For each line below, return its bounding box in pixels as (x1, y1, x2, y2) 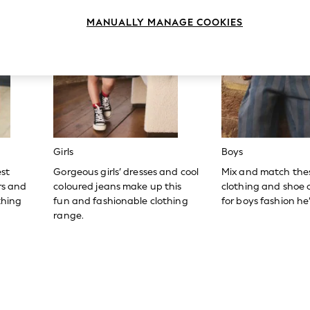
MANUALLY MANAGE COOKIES (86, 16, 243, 28)
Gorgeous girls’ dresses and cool (53, 166, 199, 179)
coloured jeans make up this (53, 181, 182, 193)
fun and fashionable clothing (53, 195, 188, 208)
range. (53, 210, 84, 222)
